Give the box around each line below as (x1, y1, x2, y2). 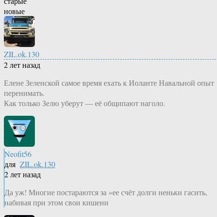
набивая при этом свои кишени (4, 197, 108, 208)
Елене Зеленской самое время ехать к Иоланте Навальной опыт (4, 77, 214, 88)
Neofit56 (4, 149, 31, 159)
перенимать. (4, 88, 45, 98)
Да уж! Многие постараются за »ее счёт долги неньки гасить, (4, 187, 207, 198)
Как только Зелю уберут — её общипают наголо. (4, 98, 165, 108)
